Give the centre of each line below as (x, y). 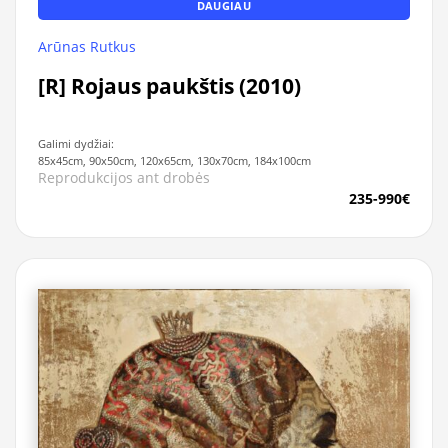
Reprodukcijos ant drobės (124, 178)
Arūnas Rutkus (87, 46)
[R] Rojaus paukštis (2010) (170, 85)
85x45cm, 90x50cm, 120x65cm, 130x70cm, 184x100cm (175, 161)
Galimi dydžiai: (76, 144)
